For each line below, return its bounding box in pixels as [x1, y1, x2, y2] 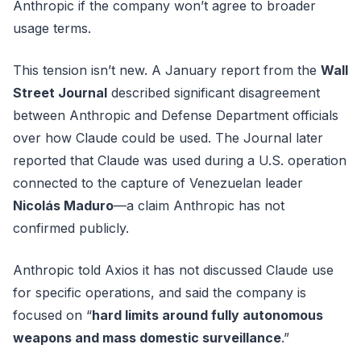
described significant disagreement [107, 84, 320, 101]
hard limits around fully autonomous [92, 306, 323, 323]
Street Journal [13, 84, 107, 101]
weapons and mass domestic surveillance [13, 329, 281, 346]
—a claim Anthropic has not [114, 197, 284, 214]
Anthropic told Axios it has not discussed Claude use [13, 261, 334, 278]
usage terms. [13, 19, 91, 36]
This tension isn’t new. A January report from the [13, 61, 321, 78]
